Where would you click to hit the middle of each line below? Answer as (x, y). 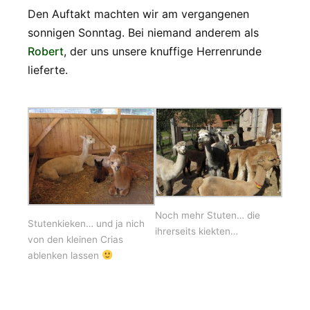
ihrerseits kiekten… (197, 231)
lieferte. (48, 70)
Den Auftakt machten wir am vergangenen (138, 13)
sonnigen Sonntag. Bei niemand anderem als (143, 32)
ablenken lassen (65, 255)
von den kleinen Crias (75, 239)
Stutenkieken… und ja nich (86, 223)
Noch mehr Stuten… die (208, 215)
